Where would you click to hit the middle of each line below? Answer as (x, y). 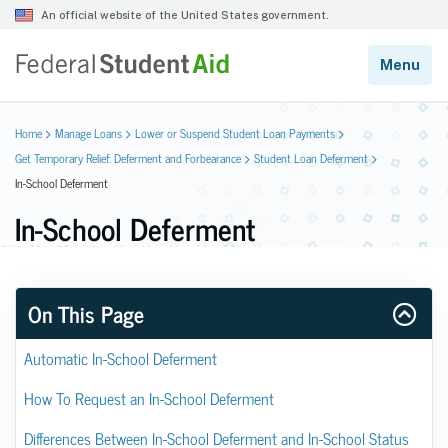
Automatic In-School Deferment (120, 358)
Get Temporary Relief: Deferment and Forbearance (128, 158)
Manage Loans (88, 133)
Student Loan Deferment (311, 158)
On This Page (86, 313)
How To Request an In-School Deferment (149, 398)
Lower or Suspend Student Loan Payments (235, 133)
